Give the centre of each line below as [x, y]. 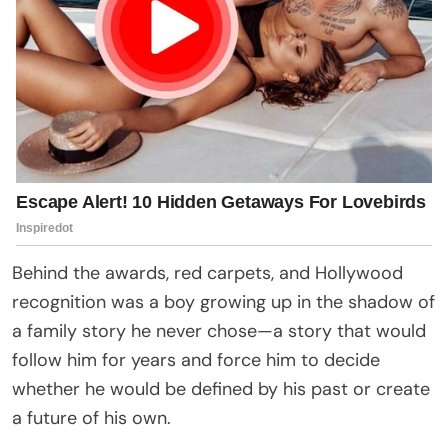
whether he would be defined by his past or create [221, 388]
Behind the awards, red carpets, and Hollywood [207, 272]
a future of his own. [91, 417]
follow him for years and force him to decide [196, 359]
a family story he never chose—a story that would [219, 330]
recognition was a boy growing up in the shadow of [223, 301]
